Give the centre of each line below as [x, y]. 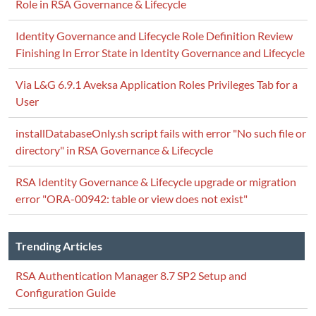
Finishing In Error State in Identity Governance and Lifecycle [160, 53]
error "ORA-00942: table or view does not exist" [132, 199]
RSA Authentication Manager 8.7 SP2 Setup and [131, 275]
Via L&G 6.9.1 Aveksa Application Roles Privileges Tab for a [157, 84]
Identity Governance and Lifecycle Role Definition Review [154, 36]
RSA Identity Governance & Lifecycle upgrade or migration [156, 182]
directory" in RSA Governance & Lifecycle [114, 150]
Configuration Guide [66, 292]
